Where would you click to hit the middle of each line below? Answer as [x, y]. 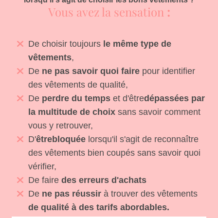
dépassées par [174, 98]
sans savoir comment [158, 112]
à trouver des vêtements [149, 194]
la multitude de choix [72, 112]
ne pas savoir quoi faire [91, 71]
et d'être [128, 98]
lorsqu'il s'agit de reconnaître [142, 139]
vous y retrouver [59, 126]
